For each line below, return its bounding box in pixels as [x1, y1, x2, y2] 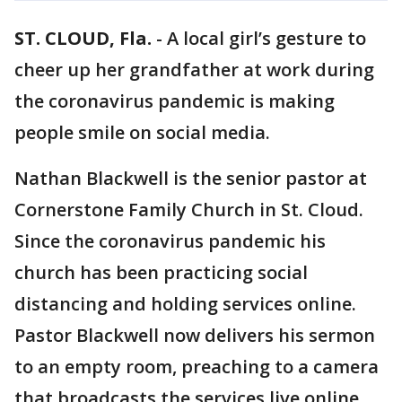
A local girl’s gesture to [167, 26, 366, 50]
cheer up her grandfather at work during [14, 57, 374, 82]
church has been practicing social [14, 260, 308, 284]
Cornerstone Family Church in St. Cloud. [14, 197, 363, 222]
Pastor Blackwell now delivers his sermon [14, 323, 375, 347]
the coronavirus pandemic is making [14, 89, 335, 113]
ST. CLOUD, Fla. [14, 26, 152, 50]
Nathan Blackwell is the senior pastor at [14, 166, 367, 190]
